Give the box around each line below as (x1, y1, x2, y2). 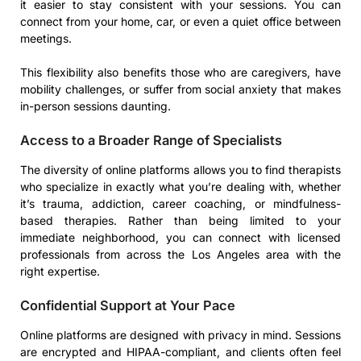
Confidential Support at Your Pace (20, 297, 235, 314)
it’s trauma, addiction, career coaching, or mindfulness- (20, 197, 341, 211)
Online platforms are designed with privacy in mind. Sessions (20, 328, 341, 342)
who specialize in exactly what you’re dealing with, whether (20, 180, 341, 194)
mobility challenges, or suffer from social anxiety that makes (20, 82, 341, 97)
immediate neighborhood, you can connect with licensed (20, 230, 341, 245)
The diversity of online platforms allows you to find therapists (20, 163, 341, 177)
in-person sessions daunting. (20, 99, 171, 114)
